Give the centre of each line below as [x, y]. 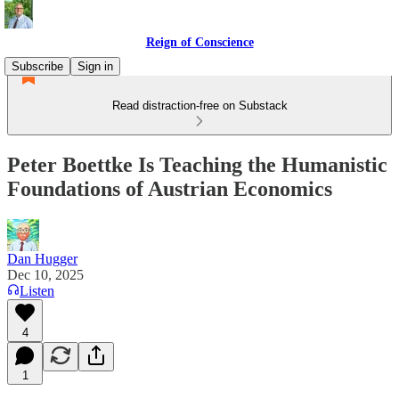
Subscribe [37, 66]
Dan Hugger [42, 258]
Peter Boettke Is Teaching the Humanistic [197, 164]
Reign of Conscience [199, 42]
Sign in [95, 66]
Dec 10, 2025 [45, 274]
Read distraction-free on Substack [199, 106]
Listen [37, 290]
